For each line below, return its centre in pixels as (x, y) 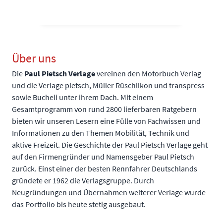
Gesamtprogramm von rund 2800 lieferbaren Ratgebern (104, 109)
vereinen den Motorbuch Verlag (148, 74)
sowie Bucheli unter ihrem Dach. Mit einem (83, 97)
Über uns (34, 58)
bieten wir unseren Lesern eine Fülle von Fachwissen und (106, 121)
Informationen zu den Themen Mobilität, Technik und (101, 133)
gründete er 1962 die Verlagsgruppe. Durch (83, 181)
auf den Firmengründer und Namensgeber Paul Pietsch (103, 157)
